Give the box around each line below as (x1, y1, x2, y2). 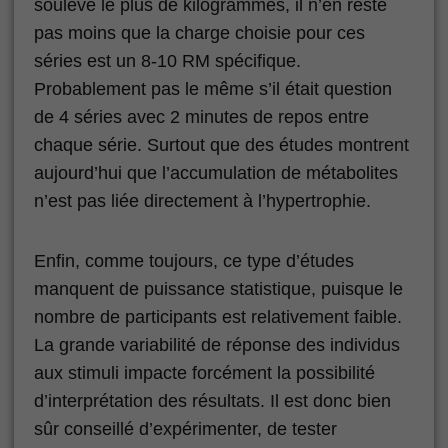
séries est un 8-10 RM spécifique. (34, 50, 301, 71)
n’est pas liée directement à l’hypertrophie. (34, 190, 371, 211)
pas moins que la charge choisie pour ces (34, 22, 365, 43)
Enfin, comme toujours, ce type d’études (34, 250, 354, 271)
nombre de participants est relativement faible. (34, 306, 402, 327)
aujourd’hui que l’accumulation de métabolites (34, 162, 398, 183)
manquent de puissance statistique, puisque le (34, 278, 403, 299)
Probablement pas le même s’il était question (34, 78, 392, 99)
